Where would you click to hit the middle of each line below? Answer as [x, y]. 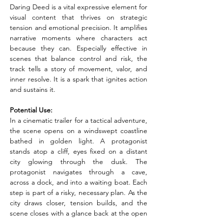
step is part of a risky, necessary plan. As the [79, 192]
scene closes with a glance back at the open [79, 213]
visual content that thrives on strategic [79, 17]
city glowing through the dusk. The [79, 162]
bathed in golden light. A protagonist [79, 141]
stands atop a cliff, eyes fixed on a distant [79, 151]
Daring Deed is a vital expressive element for [79, 7]
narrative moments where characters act [79, 38]
